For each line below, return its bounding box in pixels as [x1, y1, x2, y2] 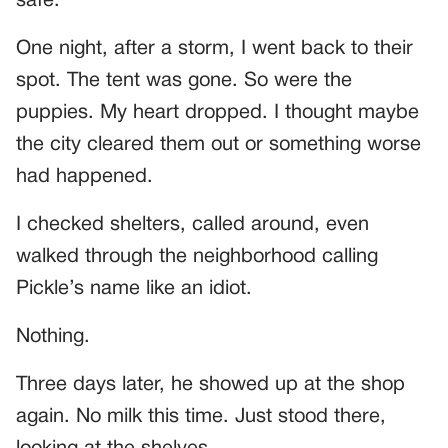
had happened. [16, 168, 153, 187]
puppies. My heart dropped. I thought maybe [16, 104, 419, 123]
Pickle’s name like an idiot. [16, 280, 252, 299]
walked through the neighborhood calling [16, 248, 378, 267]
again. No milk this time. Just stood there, [16, 408, 386, 427]
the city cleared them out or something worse [16, 136, 421, 155]
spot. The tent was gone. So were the [16, 72, 352, 91]
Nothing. [16, 328, 90, 347]
